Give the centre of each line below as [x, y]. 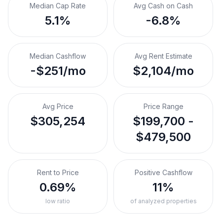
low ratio [58, 201]
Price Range [163, 106]
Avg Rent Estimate [163, 56]
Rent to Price [58, 172]
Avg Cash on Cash [163, 6]
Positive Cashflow [163, 172]
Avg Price [58, 106]
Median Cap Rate [58, 6]
